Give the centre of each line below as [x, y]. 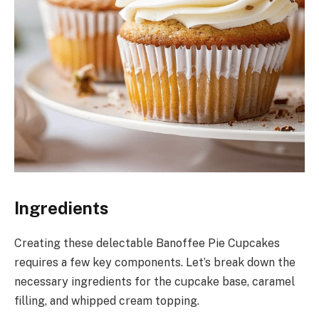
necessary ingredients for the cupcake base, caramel [155, 281]
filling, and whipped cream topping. [107, 300]
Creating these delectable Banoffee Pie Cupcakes [147, 243]
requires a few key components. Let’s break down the [155, 262]
